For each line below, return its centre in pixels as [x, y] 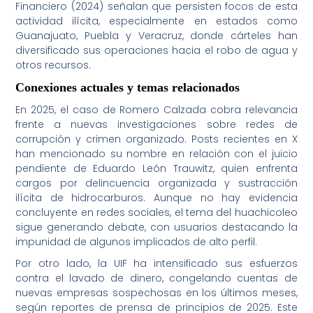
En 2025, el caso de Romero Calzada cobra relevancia [156, 110]
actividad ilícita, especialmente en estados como [156, 21]
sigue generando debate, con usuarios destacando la [156, 227]
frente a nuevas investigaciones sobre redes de [156, 125]
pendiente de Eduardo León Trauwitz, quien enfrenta [156, 169]
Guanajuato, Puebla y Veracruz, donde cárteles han [156, 36]
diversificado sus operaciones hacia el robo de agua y [156, 51]
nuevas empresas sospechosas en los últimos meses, [156, 293]
